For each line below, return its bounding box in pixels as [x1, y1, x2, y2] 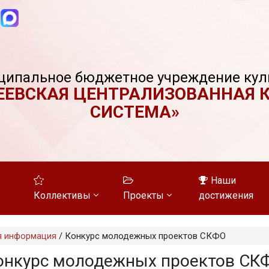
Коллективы [33, 190, 91, 201]
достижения [199, 190, 254, 201]
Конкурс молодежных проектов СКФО [64, 231, 226, 241]
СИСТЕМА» [89, 102, 180, 122]
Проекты [123, 190, 165, 201]
